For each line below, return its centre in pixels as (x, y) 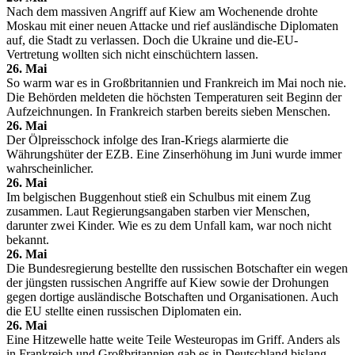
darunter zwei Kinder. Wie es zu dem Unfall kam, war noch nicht (169, 225)
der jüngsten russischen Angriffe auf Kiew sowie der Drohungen (168, 282)
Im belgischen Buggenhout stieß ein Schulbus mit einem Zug (158, 197)
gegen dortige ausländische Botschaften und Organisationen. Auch (172, 296)
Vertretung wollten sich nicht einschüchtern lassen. (132, 54)
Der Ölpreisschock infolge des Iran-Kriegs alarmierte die (147, 139)
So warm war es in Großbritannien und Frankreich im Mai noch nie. (176, 82)
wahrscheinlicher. (50, 168)
